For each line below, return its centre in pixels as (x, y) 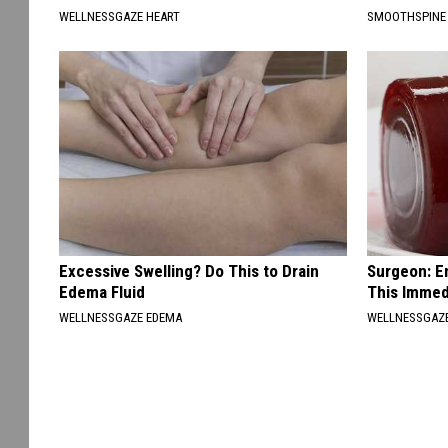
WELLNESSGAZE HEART (119, 16)
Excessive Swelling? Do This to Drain (189, 270)
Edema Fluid (102, 291)
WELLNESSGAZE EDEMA (120, 317)
